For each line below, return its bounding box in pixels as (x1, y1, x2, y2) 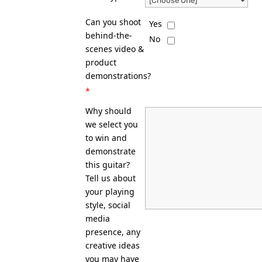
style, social (85, 199, 131, 211)
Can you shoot (85, 16, 142, 27)
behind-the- (85, 30, 133, 41)
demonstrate (85, 146, 136, 157)
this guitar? (85, 159, 130, 170)
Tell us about (85, 173, 136, 184)
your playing (85, 186, 135, 197)
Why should (85, 105, 132, 116)
